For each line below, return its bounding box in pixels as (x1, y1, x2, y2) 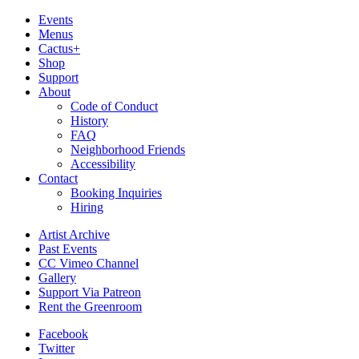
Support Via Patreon (38, 285, 141, 299)
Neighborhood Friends (71, 143, 185, 156)
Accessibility (71, 157, 135, 171)
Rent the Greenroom (38, 300, 142, 313)
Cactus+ (38, 42, 80, 55)
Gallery (38, 271, 76, 284)
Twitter (38, 341, 75, 355)
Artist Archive (38, 228, 110, 241)
